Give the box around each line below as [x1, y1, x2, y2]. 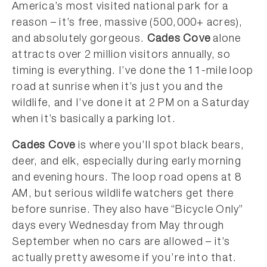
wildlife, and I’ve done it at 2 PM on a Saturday [12, 98, 250, 109]
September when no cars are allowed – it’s [12, 237, 231, 248]
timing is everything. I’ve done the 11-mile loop [12, 66, 254, 77]
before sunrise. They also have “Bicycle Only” [12, 205, 244, 216]
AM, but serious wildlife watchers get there [12, 189, 234, 200]
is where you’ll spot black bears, [75, 141, 245, 151]
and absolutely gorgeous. [12, 34, 147, 45]
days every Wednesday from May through [12, 221, 225, 232]
